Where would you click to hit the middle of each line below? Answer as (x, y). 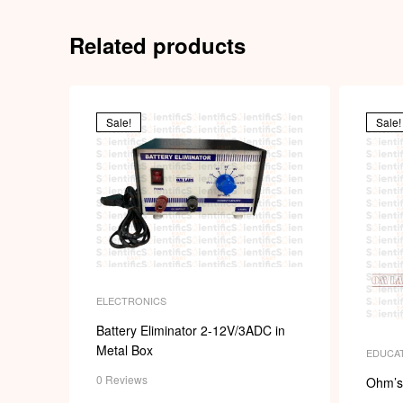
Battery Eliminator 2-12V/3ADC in (191, 331)
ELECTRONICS (131, 301)
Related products (157, 45)
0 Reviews (122, 380)
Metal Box (125, 350)
